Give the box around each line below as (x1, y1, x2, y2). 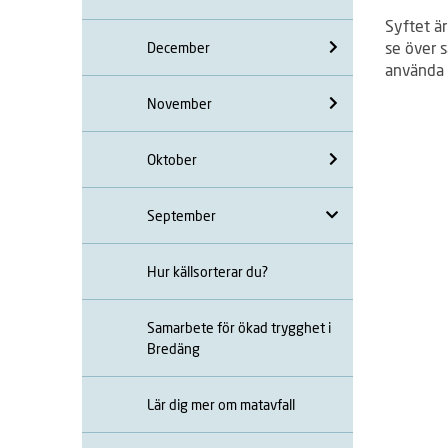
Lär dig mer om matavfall (147, 395, 295, 413)
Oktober (147, 150, 197, 168)
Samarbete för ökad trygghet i (147, 318, 331, 336)
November (147, 94, 212, 112)
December (147, 38, 210, 56)
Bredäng (147, 339, 200, 357)
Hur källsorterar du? (147, 262, 268, 280)
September (147, 206, 216, 224)
